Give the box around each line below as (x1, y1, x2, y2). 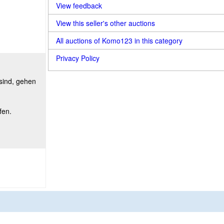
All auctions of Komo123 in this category (56, 35, 182, 45)
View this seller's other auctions (56, 18, 155, 28)
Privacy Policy (56, 53, 99, 63)
